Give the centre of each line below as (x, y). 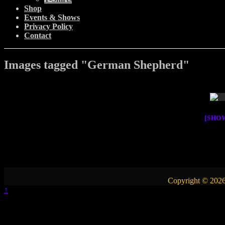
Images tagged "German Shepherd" (97, 65)
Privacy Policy (48, 27)
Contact (38, 36)
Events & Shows (52, 18)
